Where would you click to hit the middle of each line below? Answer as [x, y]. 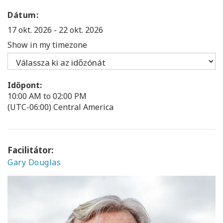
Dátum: [23, 15]
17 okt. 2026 [31, 30]
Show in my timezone [47, 45]
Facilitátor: [31, 150]
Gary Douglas [34, 162]
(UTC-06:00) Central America [60, 107]
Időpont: [25, 85]
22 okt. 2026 [80, 30]
